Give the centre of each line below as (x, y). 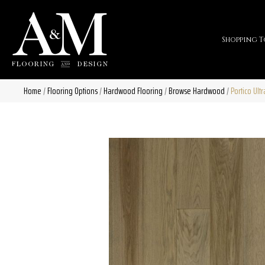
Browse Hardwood (197, 91)
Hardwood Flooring (133, 91)
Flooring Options (72, 91)
